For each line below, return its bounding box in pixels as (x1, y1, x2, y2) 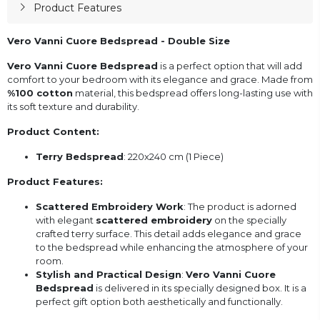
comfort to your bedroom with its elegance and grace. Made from (7, 73, 313, 85)
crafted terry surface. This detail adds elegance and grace (36, 227, 301, 239)
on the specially (212, 214, 286, 226)
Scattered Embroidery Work (36, 200, 184, 212)
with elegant (36, 214, 96, 226)
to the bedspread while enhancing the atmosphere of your (36, 241, 308, 253)
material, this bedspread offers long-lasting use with (73, 86, 313, 99)
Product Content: (7, 125, 99, 137)
